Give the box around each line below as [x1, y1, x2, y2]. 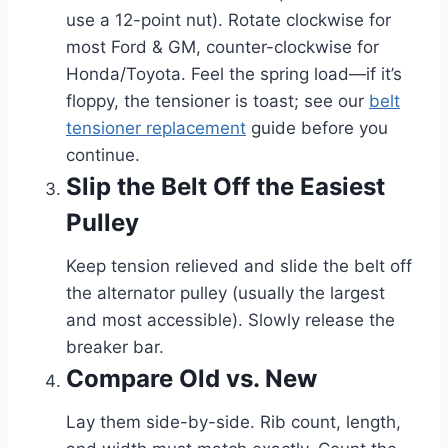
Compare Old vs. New [66, 363, 317, 393]
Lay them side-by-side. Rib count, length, [66, 411, 401, 432]
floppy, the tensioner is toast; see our [66, 90, 369, 111]
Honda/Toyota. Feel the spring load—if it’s [66, 63, 402, 84]
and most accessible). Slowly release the [66, 309, 395, 330]
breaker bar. [66, 336, 164, 357]
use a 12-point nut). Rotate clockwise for [66, 9, 391, 30]
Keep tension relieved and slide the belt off [66, 255, 412, 276]
